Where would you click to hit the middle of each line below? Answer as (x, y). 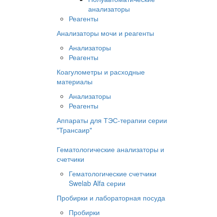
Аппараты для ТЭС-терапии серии (112, 120)
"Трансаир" (74, 130)
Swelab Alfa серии (97, 183)
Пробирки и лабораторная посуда (111, 198)
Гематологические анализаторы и (110, 149)
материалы (75, 81)
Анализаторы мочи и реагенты (105, 33)
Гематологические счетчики (113, 173)
